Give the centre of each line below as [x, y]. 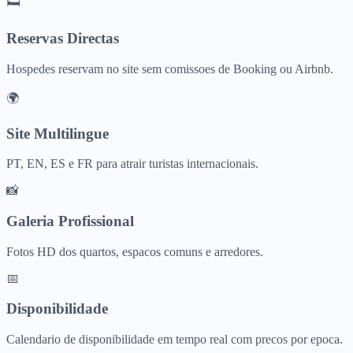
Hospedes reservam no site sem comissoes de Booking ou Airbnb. [170, 69]
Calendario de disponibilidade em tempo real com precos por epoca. [175, 340]
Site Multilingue [58, 133]
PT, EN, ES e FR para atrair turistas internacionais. [132, 164]
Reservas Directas [63, 39]
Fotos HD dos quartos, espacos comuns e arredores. [135, 251]
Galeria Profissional [70, 221]
